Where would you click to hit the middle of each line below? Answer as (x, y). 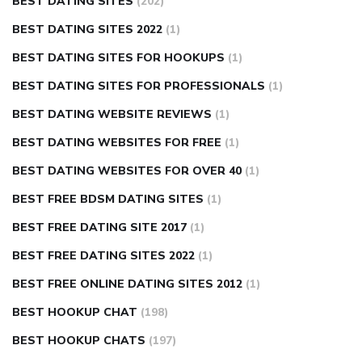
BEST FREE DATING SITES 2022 (103, 256)
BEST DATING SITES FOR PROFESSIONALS (139, 86)
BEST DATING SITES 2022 (87, 30)
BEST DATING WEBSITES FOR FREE (117, 143)
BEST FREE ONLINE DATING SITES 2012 (127, 284)
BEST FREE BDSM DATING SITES (108, 200)
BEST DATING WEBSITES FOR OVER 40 (127, 171)
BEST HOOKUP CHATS (79, 341)
